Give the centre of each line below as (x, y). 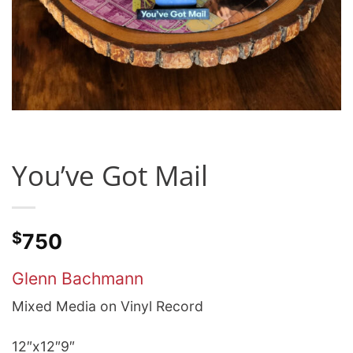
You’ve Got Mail (110, 175)
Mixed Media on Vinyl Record (108, 307)
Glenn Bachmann (78, 279)
